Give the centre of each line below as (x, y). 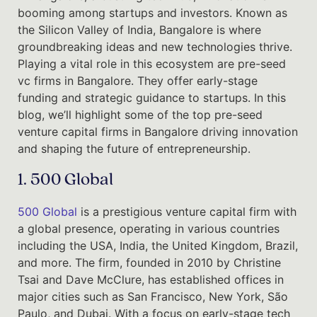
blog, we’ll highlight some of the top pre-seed (140, 114)
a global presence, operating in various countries (149, 228)
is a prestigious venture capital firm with (187, 211)
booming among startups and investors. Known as (152, 12)
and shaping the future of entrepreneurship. (134, 148)
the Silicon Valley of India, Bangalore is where (139, 29)
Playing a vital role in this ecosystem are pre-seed (152, 63)
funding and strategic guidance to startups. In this (152, 97)
